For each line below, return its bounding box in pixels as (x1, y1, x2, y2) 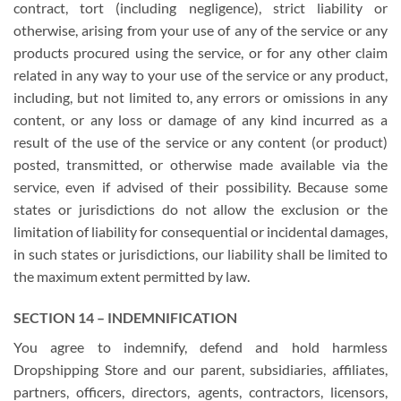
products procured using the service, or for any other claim (13, 44, 388, 62)
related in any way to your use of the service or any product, (13, 66, 388, 84)
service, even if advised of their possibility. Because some (13, 178, 388, 196)
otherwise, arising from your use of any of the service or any (13, 21, 388, 39)
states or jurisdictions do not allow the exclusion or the (13, 200, 388, 218)
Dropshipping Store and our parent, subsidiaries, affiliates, (13, 360, 388, 378)
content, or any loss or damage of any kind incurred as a (13, 111, 388, 129)
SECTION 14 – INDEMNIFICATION (13, 308, 237, 326)
